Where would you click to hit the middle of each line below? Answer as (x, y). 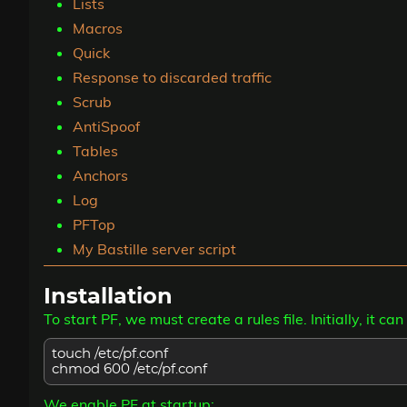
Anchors (100, 176)
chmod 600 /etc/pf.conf (129, 370)
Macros (98, 29)
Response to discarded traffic (172, 78)
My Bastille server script (154, 249)
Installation (108, 298)
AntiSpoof (106, 127)
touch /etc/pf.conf (110, 354)
